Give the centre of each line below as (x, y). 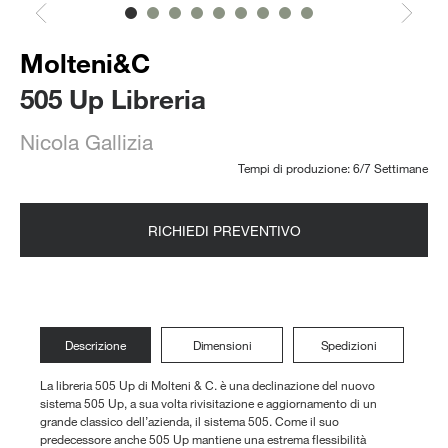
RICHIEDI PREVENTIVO (224, 230)
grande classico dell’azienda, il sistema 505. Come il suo (189, 421)
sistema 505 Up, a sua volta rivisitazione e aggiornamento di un (208, 403)
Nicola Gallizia (86, 142)
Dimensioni (222, 345)
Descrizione (96, 345)
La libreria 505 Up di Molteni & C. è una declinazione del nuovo (207, 385)
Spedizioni (348, 345)
